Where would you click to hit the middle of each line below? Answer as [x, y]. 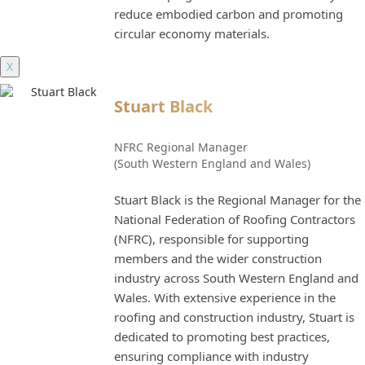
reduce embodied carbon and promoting [229, 13]
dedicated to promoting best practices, [222, 336]
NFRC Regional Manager [181, 147]
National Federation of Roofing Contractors [235, 219]
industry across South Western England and [236, 277]
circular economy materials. [192, 33]
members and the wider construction [218, 258]
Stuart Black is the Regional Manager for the [237, 199]
